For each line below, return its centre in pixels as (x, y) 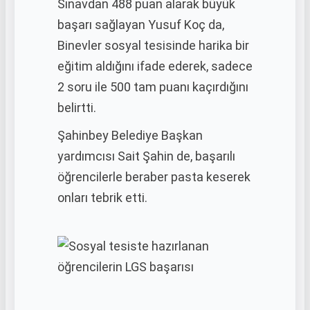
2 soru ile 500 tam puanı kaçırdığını (153, 87)
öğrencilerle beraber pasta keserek (154, 177)
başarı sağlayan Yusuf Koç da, (141, 25)
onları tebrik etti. (102, 198)
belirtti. (77, 108)
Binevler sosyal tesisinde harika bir (153, 45)
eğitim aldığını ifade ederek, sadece (155, 66)
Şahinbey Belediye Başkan (130, 135)
